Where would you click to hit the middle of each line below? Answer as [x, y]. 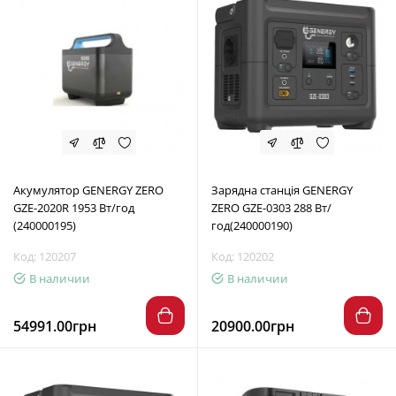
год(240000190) [252, 225]
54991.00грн [55, 326]
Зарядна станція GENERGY [282, 190]
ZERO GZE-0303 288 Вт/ [271, 208]
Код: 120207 [45, 256]
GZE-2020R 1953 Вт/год [74, 208]
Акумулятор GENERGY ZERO [88, 190]
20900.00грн [253, 326]
